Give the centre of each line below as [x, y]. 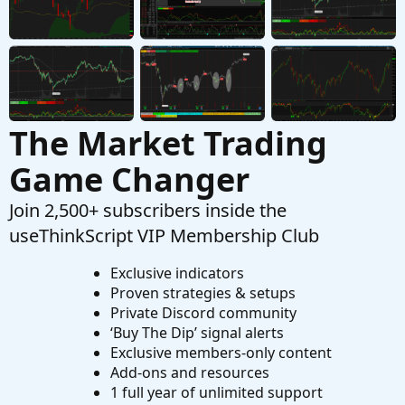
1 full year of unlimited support [216, 393]
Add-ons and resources [189, 373]
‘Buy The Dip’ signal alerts [197, 333]
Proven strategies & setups [202, 293]
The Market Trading [168, 144]
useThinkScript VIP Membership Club [164, 236]
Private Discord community [203, 313]
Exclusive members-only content [221, 353]
